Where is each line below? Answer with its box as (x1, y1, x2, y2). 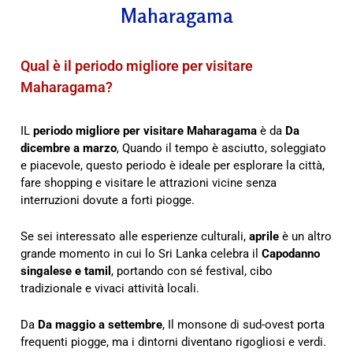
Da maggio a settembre (38, 317, 162, 332)
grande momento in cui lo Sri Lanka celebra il (20, 246, 262, 261)
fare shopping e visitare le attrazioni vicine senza (20, 175, 277, 190)
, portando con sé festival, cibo (111, 263, 273, 278)
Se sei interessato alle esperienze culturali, (20, 229, 249, 243)
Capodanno (262, 246, 320, 261)
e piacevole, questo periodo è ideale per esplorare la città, (20, 158, 325, 173)
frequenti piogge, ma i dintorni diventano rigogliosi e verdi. (20, 334, 326, 349)
